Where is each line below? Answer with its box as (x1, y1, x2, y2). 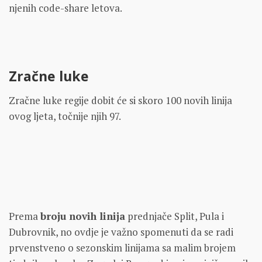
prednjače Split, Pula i (125, 209, 224, 223)
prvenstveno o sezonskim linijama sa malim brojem (9, 240, 236, 254)
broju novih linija (40, 209, 125, 223)
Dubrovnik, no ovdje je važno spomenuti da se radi (9, 225, 233, 239)
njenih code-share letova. (9, 1, 122, 15)
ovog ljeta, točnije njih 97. (9, 109, 121, 123)
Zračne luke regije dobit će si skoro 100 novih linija (9, 93, 232, 107)
